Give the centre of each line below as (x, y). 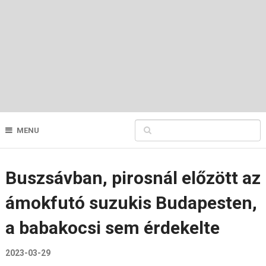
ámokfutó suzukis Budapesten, (131, 203)
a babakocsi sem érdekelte (112, 228)
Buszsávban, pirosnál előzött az (133, 178)
